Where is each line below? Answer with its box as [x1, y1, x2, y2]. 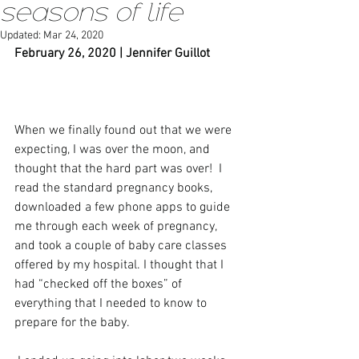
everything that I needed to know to [14, 296, 210, 312]
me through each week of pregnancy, [14, 219, 220, 235]
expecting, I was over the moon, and [14, 142, 213, 158]
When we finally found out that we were [14, 123, 235, 139]
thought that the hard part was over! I [14, 161, 225, 177]
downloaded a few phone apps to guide [14, 200, 233, 216]
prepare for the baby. [14, 315, 132, 331]
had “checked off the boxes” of [14, 276, 185, 292]
